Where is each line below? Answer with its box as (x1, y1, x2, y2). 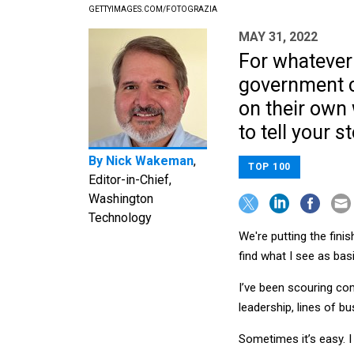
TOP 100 (248, 161, 291, 173)
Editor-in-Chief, (88, 172, 171, 188)
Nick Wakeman (106, 153, 194, 169)
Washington (88, 191, 153, 207)
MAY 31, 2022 (239, 29, 318, 45)
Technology (88, 210, 152, 226)
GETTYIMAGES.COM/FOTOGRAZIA (88, 5, 217, 14)
